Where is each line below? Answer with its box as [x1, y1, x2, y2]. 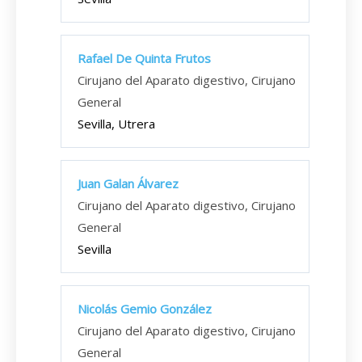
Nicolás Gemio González [78, 301, 212, 317]
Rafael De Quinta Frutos [78, 50, 211, 66]
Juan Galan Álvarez [78, 175, 179, 192]
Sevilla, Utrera [78, 116, 155, 132]
